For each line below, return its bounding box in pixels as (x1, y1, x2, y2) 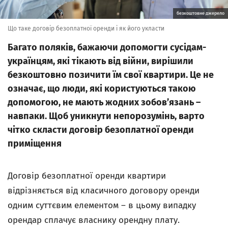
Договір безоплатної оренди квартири (8, 170, 166, 181)
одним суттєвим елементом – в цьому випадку (8, 200, 196, 211)
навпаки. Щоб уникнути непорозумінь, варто (8, 110, 205, 122)
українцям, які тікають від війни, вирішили (8, 55, 193, 67)
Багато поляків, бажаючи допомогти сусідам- (8, 42, 206, 53)
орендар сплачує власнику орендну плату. (8, 215, 180, 225)
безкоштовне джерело (177, 11, 224, 16)
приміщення (8, 138, 62, 149)
